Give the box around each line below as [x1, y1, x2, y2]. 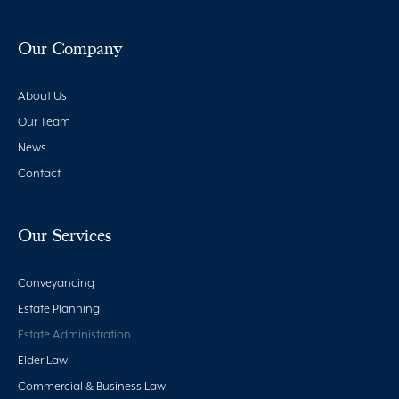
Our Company [18, 37, 123, 60]
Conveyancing [18, 276, 94, 290]
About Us [18, 89, 67, 103]
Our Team [18, 115, 70, 129]
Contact [18, 167, 61, 181]
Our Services [18, 224, 111, 247]
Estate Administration [18, 328, 131, 342]
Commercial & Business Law [18, 379, 166, 394]
